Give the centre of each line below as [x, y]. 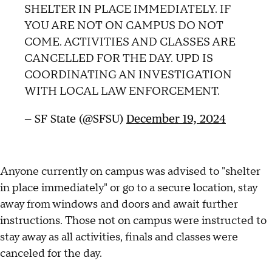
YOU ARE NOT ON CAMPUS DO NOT [124, 26]
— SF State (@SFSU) [75, 119]
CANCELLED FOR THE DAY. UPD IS [119, 59]
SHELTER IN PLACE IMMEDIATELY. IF [127, 10]
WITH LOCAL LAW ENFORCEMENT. [122, 92]
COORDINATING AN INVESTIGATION [128, 75]
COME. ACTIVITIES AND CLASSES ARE [130, 42]
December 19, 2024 [176, 119]
